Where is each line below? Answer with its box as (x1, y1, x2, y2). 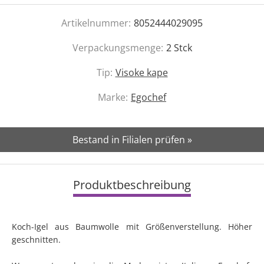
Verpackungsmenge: (72, 41, 163, 54)
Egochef (131, 91, 166, 104)
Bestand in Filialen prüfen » (72, 133, 192, 146)
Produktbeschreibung (73, 177, 191, 193)
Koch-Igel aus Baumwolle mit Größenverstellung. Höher (12, 221, 252, 232)
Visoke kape (115, 66, 168, 79)
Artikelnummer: (61, 16, 131, 29)
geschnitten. (12, 234, 61, 245)
